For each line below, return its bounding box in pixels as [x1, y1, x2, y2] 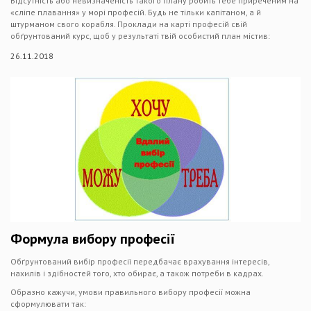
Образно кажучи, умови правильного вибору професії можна [10, 287, 251, 297]
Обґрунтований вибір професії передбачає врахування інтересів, [10, 256, 269, 267]
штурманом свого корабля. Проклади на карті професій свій [10, 19, 247, 29]
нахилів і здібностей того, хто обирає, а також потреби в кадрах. [10, 268, 264, 278]
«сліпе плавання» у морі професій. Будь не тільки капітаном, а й [10, 7, 261, 17]
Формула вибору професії [10, 230, 175, 248]
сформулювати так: [10, 299, 86, 309]
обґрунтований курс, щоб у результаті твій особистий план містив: [10, 31, 270, 41]
